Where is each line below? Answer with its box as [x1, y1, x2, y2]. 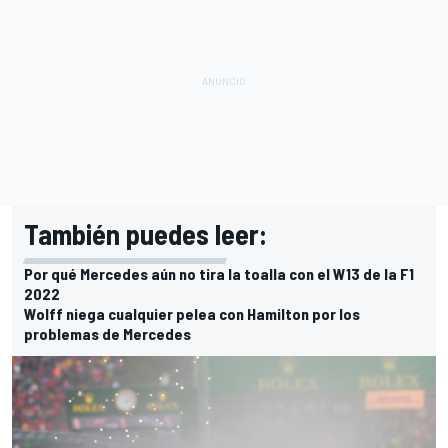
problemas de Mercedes [24, 323, 191, 343]
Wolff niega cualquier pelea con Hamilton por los [24, 303, 360, 323]
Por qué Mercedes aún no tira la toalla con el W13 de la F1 [24, 263, 414, 283]
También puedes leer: [24, 216, 267, 251]
